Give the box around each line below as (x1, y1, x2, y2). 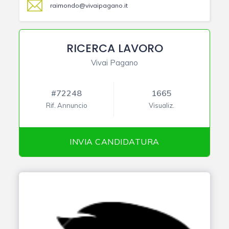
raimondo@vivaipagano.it (50, 2, 128, 10)
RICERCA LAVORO (66, 40, 163, 57)
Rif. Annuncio (45, 101, 87, 110)
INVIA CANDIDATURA (70, 136, 159, 147)
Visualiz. (149, 101, 175, 110)
